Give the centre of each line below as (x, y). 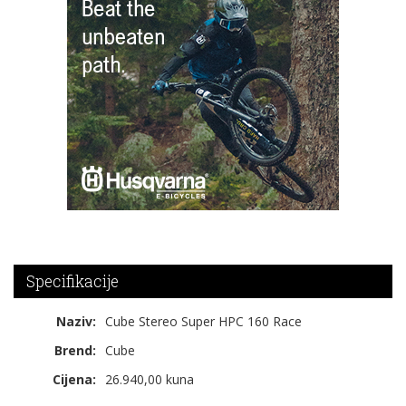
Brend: (75, 351)
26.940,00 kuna (150, 380)
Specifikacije (72, 282)
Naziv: (76, 322)
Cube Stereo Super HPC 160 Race (203, 322)
